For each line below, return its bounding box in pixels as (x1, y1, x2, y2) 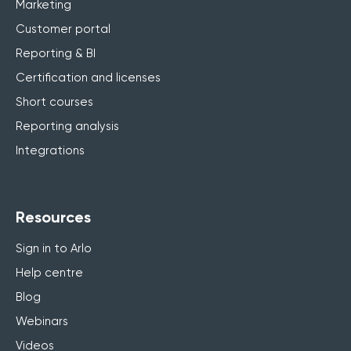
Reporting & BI (16, 45, 96, 60)
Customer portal (16, 21, 110, 36)
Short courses (16, 94, 93, 109)
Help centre (16, 265, 83, 280)
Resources (16, 207, 91, 226)
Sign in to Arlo (16, 241, 92, 255)
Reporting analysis (16, 118, 119, 133)
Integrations (16, 143, 85, 157)
